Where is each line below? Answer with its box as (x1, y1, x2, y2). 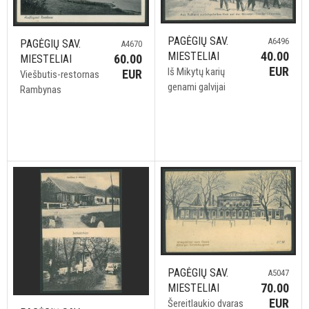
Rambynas (20, 83, 61, 96)
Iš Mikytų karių (167, 65, 225, 78)
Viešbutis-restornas (20, 68, 99, 81)
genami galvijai (167, 80, 226, 93)
